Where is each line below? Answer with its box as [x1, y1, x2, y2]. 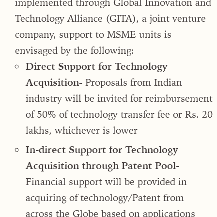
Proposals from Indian [82, 76, 182, 88]
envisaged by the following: [15, 44, 134, 56]
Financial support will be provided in [26, 175, 187, 187]
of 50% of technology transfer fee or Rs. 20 [26, 108, 213, 120]
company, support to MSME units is [15, 28, 171, 40]
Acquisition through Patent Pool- [26, 159, 179, 171]
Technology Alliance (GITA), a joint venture [15, 12, 206, 24]
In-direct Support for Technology [26, 143, 178, 155]
